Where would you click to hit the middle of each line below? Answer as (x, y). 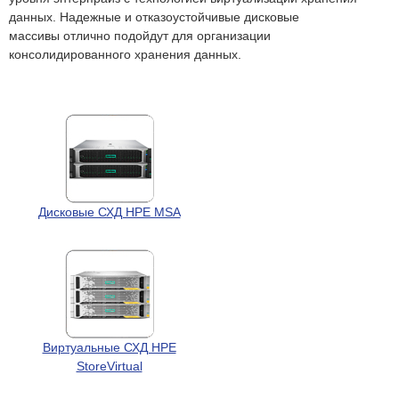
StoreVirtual (109, 366)
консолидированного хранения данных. (125, 54)
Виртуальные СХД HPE (109, 347)
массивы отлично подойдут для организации (140, 35)
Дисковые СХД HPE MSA (109, 212)
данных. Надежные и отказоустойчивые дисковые (154, 16)
